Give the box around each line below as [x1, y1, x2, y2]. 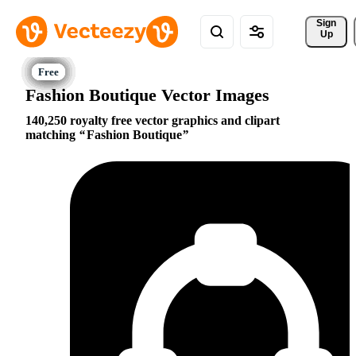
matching [25, 128, 79, 142]
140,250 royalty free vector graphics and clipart [25, 114, 280, 128]
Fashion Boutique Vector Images [25, 84, 269, 105]
